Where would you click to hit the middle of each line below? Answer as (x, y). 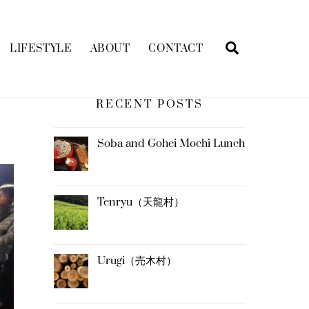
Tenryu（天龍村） (141, 202)
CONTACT (176, 49)
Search (261, 47)
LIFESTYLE (41, 49)
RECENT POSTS (150, 104)
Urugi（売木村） (137, 261)
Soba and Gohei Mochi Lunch (171, 144)
